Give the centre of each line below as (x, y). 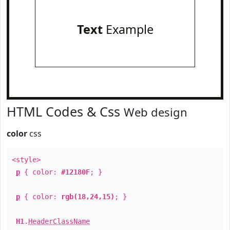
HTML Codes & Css (65, 111)
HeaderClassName (59, 221)
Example (128, 29)
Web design (156, 112)
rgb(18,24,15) (88, 197)
